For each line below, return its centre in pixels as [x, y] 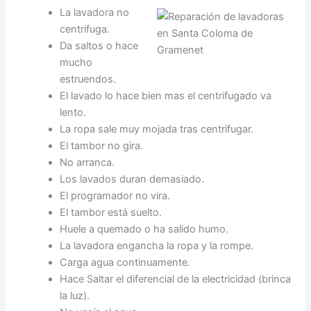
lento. [73, 112]
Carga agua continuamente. [125, 262]
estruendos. [88, 79]
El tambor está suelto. [111, 212]
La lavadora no [95, 12]
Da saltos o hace [99, 45]
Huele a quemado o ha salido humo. [144, 229]
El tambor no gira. [102, 145]
